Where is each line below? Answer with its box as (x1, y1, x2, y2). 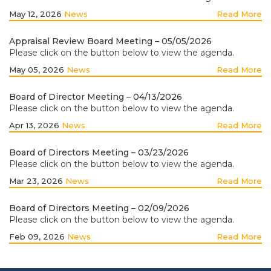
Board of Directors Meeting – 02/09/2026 (9, 203, 189, 214)
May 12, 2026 (9, 9, 64, 19)
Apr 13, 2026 (9, 120, 62, 130)
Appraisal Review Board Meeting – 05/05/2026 (9, 36, 212, 47)
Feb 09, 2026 (9, 232, 67, 241)
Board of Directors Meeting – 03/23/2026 (9, 147, 189, 158)
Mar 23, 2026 (9, 176, 65, 186)
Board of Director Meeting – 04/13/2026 (9, 91, 182, 102)
